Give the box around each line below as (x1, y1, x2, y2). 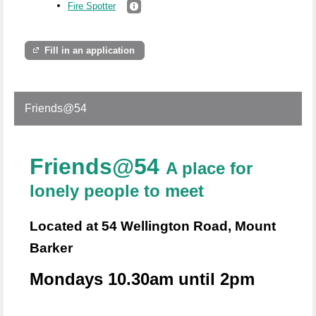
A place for (166, 158, 253, 178)
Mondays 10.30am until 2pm (30, 269, 279, 289)
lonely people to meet (30, 181, 204, 200)
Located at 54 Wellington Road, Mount (30, 218, 276, 233)
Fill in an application (44, 44, 135, 56)
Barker (30, 240, 73, 255)
